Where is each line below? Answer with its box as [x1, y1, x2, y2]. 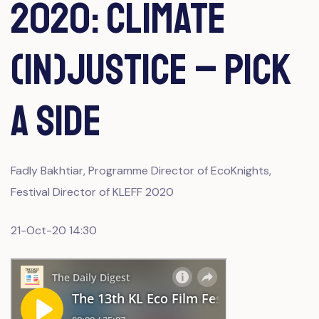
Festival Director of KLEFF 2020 [11, 184, 174, 199]
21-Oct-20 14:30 [11, 223, 97, 238]
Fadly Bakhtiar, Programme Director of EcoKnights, [11, 163, 271, 178]
